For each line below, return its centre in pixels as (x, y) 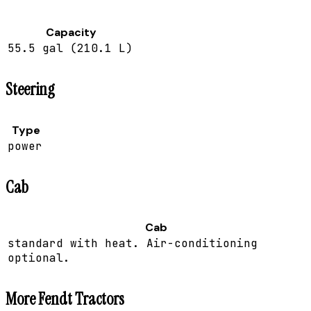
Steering (30, 89)
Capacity (71, 32)
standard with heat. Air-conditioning (133, 244)
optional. (39, 258)
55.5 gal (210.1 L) (70, 48)
